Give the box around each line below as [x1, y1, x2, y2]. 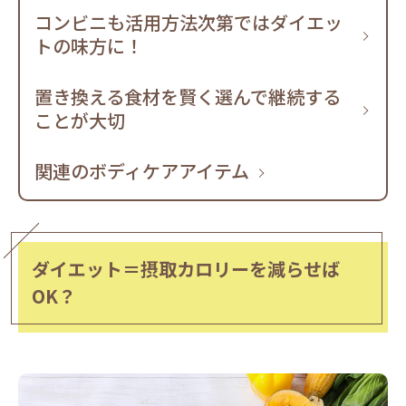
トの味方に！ [34, 33, 143, 60]
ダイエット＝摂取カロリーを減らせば [32, 256, 340, 283]
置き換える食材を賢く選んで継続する [34, 83, 341, 111]
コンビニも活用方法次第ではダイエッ [34, 9, 343, 36]
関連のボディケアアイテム [34, 158, 249, 185]
